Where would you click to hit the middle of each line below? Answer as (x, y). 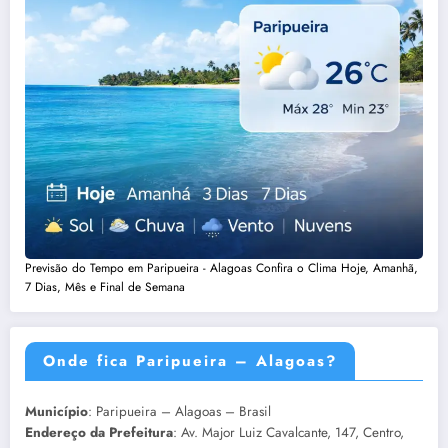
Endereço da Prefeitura (99, 432)
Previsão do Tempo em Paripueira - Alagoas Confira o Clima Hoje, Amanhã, (221, 267)
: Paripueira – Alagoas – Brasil (179, 411)
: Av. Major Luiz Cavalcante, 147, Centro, (288, 432)
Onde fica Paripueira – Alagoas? (190, 360)
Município (56, 411)
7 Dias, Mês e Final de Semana (105, 286)
